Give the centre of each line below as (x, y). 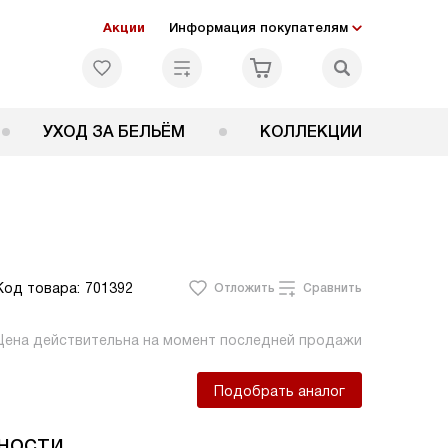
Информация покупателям (258, 27)
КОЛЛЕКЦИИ (311, 131)
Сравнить (332, 288)
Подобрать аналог (279, 391)
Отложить (244, 288)
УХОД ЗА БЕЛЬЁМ (114, 131)
